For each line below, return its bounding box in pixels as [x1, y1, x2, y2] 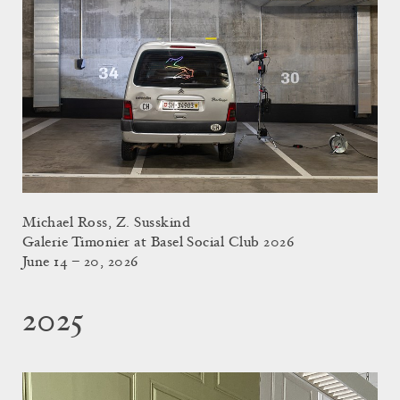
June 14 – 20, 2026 [22, 255, 138, 271]
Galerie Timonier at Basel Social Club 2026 [22, 236, 295, 251]
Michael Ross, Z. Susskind [22, 216, 190, 231]
